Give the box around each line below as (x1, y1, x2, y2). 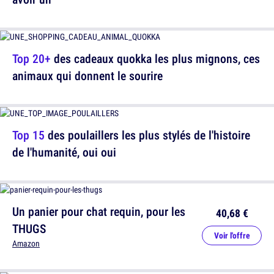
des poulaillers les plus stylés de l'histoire (45, 127, 250, 144)
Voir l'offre (213, 230, 250, 242)
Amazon (12, 238, 40, 250)
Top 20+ (12, 50, 51, 67)
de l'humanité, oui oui (12, 144, 116, 161)
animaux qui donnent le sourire (12, 67, 163, 84)
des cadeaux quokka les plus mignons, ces (51, 50, 260, 67)
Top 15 (12, 127, 45, 144)
